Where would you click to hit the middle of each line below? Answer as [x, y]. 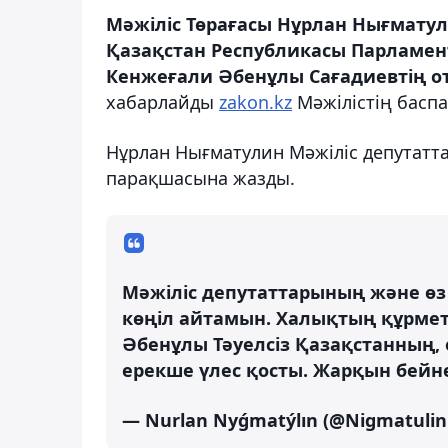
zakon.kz [255, 101]
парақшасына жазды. [200, 177]
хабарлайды [162, 101]
